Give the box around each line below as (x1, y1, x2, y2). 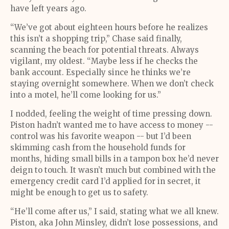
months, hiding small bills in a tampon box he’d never (10, 154, 219, 164)
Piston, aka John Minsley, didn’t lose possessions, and (10, 218, 218, 227)
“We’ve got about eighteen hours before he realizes (10, 22, 208, 32)
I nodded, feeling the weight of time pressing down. (10, 109, 212, 119)
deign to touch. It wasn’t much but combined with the (10, 165, 216, 175)
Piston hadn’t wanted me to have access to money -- (10, 120, 213, 130)
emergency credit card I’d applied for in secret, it (10, 176, 201, 186)
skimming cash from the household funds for (10, 143, 186, 152)
